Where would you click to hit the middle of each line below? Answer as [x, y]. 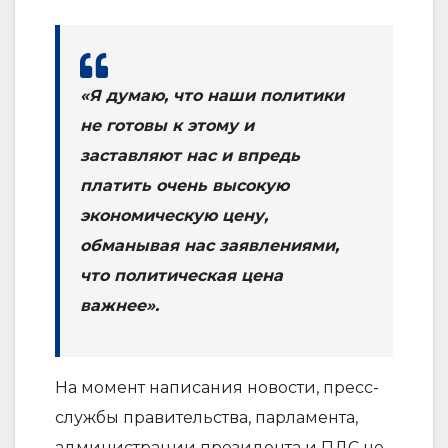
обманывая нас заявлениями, [209, 245]
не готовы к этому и [167, 125]
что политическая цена [181, 275]
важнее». [119, 305]
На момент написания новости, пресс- [217, 387]
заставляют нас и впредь [190, 155]
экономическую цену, [174, 215]
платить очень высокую [184, 185]
